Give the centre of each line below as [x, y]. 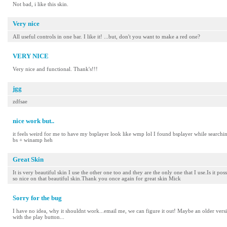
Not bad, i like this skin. [41, 4]
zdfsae [20, 101]
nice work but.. [33, 121]
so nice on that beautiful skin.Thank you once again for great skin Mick [97, 178]
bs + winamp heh [33, 140]
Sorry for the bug [37, 198]
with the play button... [39, 217]
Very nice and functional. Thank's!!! [55, 69]
